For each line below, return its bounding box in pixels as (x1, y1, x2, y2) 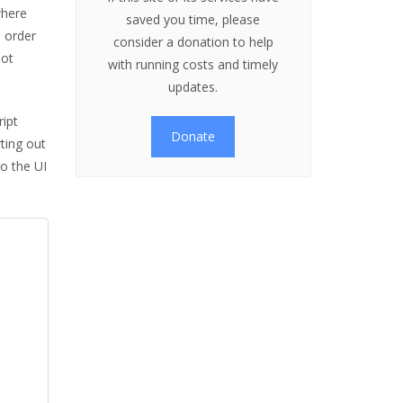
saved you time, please (126, 11, 261, 28)
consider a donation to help (112, 33, 273, 50)
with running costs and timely (108, 56, 279, 73)
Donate (171, 128, 216, 145)
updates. (168, 78, 219, 95)
